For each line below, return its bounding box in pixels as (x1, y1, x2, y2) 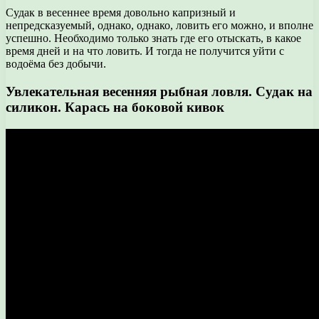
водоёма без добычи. (6, 58, 106, 70)
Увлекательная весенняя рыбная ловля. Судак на (6, 83, 313, 99)
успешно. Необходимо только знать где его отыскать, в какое (6, 32, 301, 45)
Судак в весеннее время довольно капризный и (6, 6, 236, 19)
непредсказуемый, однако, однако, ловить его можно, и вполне (6, 19, 313, 32)
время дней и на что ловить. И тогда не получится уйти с (6, 45, 284, 58)
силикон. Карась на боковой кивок (6, 99, 224, 115)
